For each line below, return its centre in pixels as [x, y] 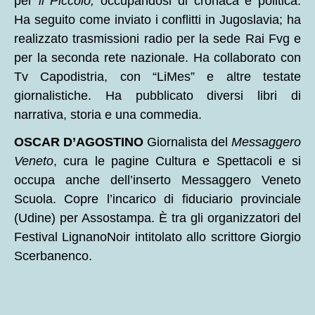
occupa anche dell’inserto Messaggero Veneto [157, 180]
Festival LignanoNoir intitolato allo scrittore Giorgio [157, 237]
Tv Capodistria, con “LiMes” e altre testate [157, 76]
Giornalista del [187, 142]
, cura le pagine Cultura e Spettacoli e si [177, 161]
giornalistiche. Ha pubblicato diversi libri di [157, 95]
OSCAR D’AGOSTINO [79, 142]
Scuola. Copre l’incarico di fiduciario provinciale [157, 199]
